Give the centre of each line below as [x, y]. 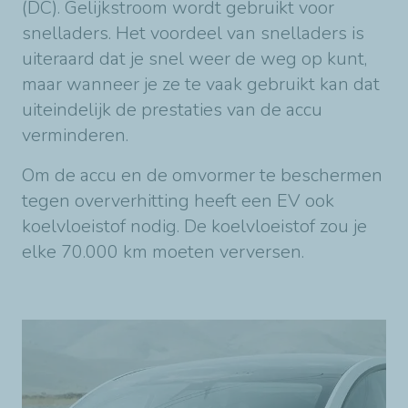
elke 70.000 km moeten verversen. [163, 251]
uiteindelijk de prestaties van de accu [172, 109]
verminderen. [75, 135]
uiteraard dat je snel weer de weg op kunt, [194, 58]
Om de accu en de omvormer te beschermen [202, 175]
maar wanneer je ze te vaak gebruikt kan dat [201, 84]
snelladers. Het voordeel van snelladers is [193, 33]
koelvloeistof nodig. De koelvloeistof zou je [194, 226]
